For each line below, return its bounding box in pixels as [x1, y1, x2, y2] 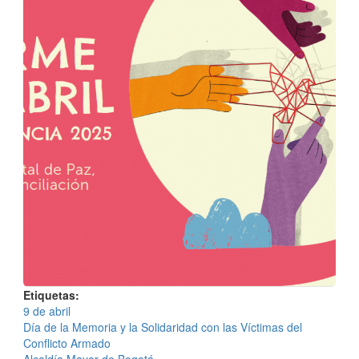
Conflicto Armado [23, 335, 111, 352]
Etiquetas [23, 287, 75, 304]
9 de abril [23, 303, 71, 320]
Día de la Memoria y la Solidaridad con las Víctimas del [23, 319, 302, 336]
